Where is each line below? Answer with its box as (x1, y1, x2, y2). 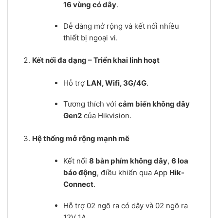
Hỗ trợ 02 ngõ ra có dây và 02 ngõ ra (63, 200, 188, 210)
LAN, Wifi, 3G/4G (87, 78, 147, 88)
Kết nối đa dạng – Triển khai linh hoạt (32, 55, 160, 65)
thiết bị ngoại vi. (63, 33, 118, 42)
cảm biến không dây (118, 99, 190, 109)
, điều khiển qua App (97, 168, 170, 178)
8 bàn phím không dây (89, 156, 168, 166)
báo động (63, 168, 97, 178)
